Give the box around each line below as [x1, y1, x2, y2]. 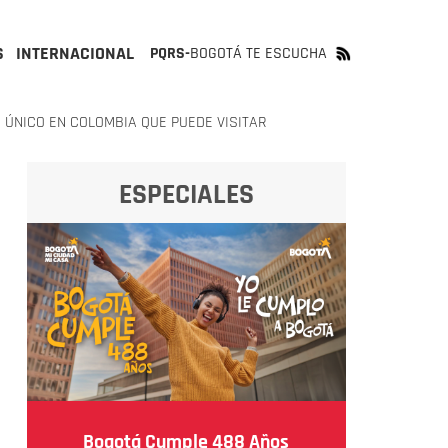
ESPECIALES [118, 177, 254, 213]
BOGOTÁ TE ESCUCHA [190, 43, 327, 64]
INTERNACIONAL [16, 42, 134, 65]
